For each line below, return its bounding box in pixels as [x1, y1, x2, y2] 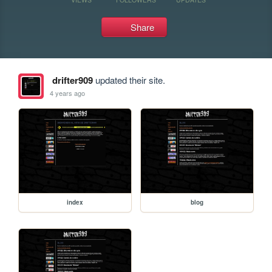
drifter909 [52, 73, 93, 87]
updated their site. [92, 73, 165, 86]
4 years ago [50, 87, 86, 98]
